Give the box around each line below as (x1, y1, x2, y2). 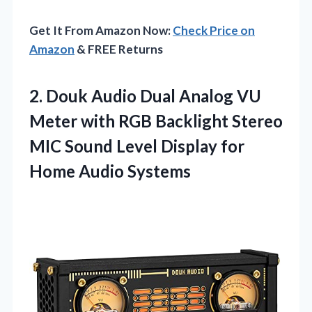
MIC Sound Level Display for (29, 135, 244, 156)
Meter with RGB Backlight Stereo (29, 110, 283, 131)
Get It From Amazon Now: (29, 22, 173, 38)
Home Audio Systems (29, 160, 191, 181)
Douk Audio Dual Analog (46, 85, 233, 106)
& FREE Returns (75, 41, 163, 56)
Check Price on (173, 22, 255, 38)
